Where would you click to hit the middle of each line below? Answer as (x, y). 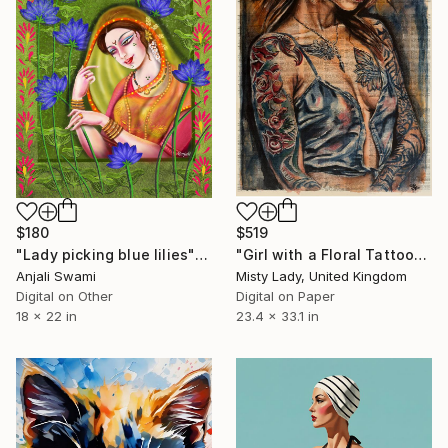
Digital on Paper (285, 296)
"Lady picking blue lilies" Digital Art (202, 255)
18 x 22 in (46, 316)
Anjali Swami (56, 276)
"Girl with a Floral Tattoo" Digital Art (421, 255)
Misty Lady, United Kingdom (321, 276)
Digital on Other (64, 296)
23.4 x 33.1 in (277, 316)
